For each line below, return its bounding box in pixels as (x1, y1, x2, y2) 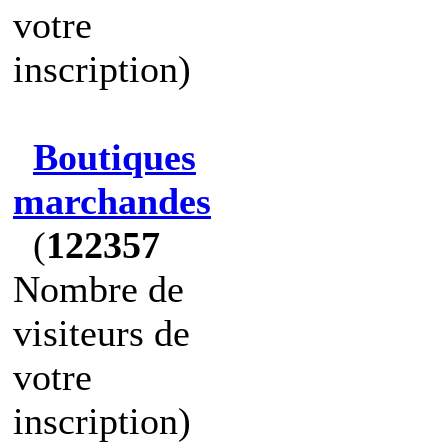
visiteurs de (13, 312, 190, 354)
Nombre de (13, 268, 184, 310)
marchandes (13, 180, 211, 222)
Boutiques (33, 136, 196, 178)
